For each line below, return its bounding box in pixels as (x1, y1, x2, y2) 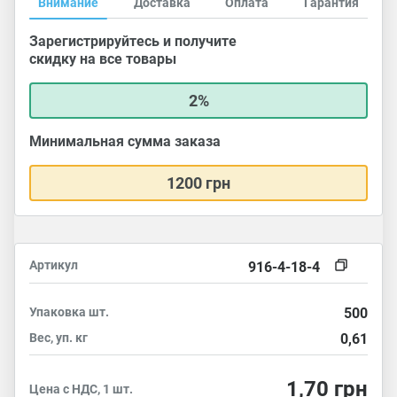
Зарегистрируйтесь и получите (29, 33, 237, 50)
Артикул (29, 258, 78, 272)
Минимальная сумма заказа (29, 133, 221, 150)
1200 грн (167, 174, 230, 192)
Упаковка (29, 305, 89, 319)
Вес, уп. (29, 331, 75, 345)
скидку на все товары (29, 51, 176, 67)
